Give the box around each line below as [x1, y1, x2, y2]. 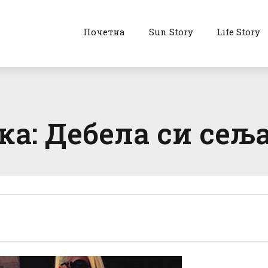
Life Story [217, 26, 261, 38]
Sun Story [148, 26, 193, 38]
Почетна [83, 26, 125, 38]
